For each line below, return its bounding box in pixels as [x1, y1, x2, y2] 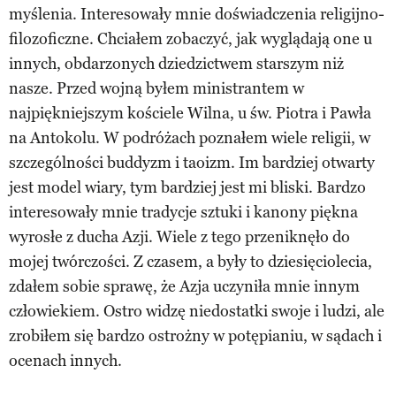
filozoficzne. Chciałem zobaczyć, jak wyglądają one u [9, 28, 372, 49]
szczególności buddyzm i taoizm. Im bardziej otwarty [9, 152, 375, 172]
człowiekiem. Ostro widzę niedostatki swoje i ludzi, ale [9, 301, 385, 321]
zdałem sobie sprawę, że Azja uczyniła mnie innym [9, 276, 360, 296]
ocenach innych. [9, 350, 122, 370]
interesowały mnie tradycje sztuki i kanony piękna [9, 202, 358, 222]
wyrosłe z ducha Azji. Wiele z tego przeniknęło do [9, 226, 350, 247]
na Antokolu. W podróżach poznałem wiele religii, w [9, 127, 370, 148]
